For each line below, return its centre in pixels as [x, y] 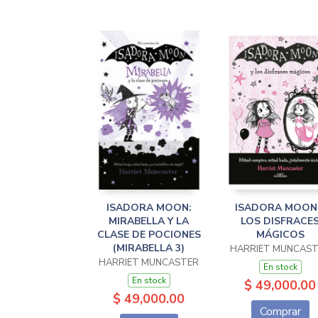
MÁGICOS [280, 235]
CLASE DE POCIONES [149, 235]
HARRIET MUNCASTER [149, 263]
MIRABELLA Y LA [149, 221]
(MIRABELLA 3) [149, 248]
